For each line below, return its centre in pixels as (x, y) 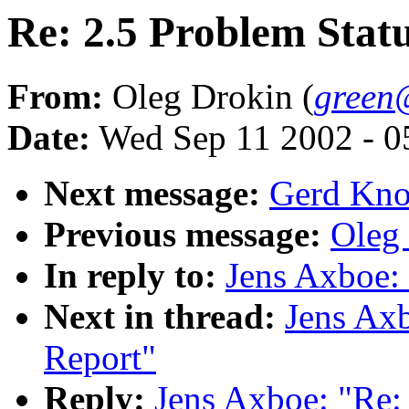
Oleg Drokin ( (209, 97)
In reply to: (130, 276)
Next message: (152, 194)
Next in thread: (160, 317)
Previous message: (183, 235)
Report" (100, 358)
